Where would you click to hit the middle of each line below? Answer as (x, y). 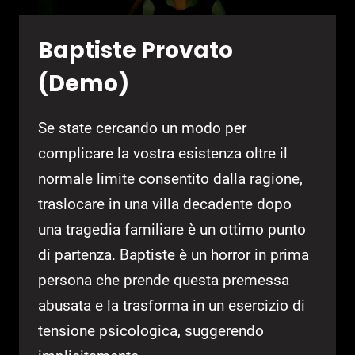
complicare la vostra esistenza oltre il (163, 154)
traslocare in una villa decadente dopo (165, 204)
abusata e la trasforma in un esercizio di (172, 306)
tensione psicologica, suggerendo (151, 331)
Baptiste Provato (136, 51)
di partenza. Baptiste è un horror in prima (174, 255)
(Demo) (84, 84)
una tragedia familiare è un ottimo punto (172, 230)
